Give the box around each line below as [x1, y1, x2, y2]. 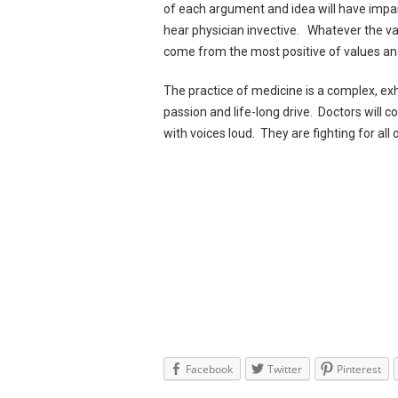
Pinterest [337, 362, 382, 377]
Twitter [267, 362, 303, 377]
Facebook [186, 362, 234, 377]
